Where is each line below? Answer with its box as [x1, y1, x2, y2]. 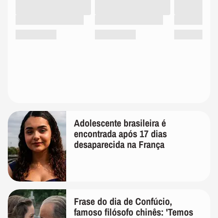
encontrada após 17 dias [74, 127, 167, 140]
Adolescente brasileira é [74, 116, 166, 129]
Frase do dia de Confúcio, [74, 194, 172, 208]
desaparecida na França [74, 137, 164, 151]
